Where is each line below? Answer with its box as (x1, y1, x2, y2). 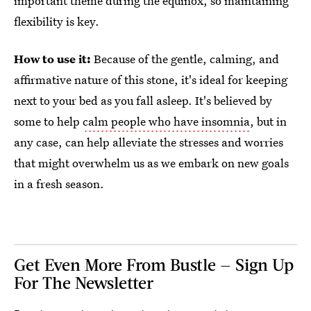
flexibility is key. (14, 13, 99, 29)
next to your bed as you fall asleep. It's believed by (14, 92, 272, 108)
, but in (250, 113, 287, 129)
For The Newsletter (14, 272, 153, 292)
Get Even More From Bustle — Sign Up (14, 254, 294, 274)
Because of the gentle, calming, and (94, 51, 279, 67)
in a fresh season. (14, 176, 104, 192)
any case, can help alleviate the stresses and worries (14, 134, 283, 150)
